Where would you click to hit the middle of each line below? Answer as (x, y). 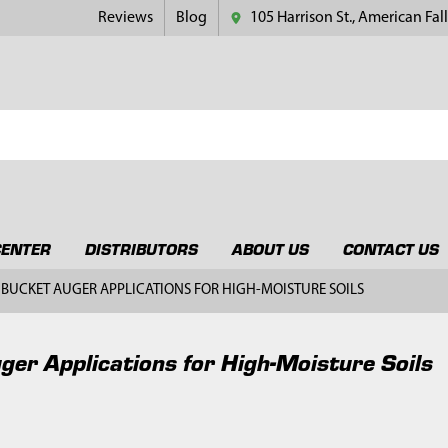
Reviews (126, 17)
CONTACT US (390, 248)
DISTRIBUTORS (141, 248)
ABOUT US (270, 248)
